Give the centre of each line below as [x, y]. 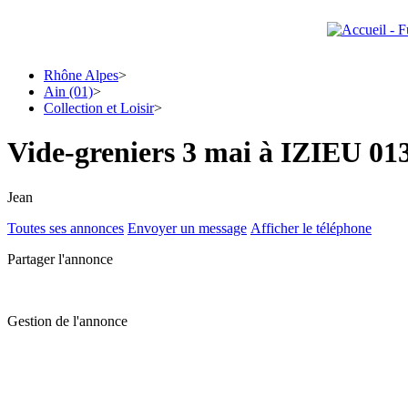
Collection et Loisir [99, 108]
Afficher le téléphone [311, 228]
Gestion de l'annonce [67, 321]
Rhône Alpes [81, 75]
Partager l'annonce [60, 259]
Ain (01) [68, 92]
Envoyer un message [187, 228]
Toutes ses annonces [66, 228]
